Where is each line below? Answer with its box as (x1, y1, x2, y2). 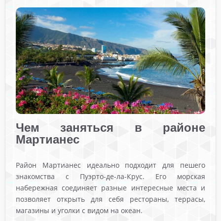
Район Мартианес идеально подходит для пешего (16, 160, 205, 170)
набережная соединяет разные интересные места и (16, 183, 205, 193)
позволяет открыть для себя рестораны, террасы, (16, 194, 205, 204)
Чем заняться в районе (16, 121, 205, 135)
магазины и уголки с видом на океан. (16, 206, 143, 216)
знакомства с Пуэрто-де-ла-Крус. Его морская (16, 172, 205, 182)
